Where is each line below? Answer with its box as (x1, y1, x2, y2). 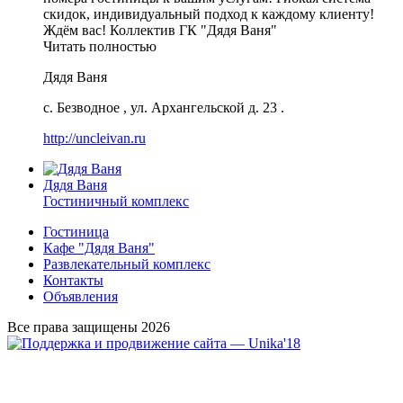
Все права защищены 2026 (7, 318, 170, 335)
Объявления (43, 288, 118, 304)
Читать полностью (43, 38, 157, 54)
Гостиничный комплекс (43, 193, 189, 209)
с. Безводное (43, 99, 120, 115)
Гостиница (43, 223, 109, 239)
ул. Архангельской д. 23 (130, 99, 277, 115)
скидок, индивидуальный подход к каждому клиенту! (43, 5, 374, 22)
